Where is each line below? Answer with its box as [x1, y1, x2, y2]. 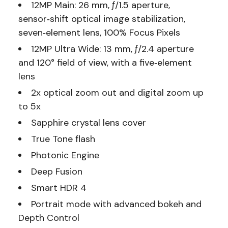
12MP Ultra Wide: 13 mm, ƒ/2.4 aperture [31, 42, 194, 55]
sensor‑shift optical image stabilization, [18, 12, 185, 25]
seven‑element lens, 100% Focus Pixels [18, 26, 180, 39]
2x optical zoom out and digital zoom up [31, 86, 204, 99]
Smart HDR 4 [31, 181, 87, 194]
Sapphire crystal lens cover [31, 116, 146, 129]
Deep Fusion [31, 165, 82, 178]
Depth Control [18, 211, 79, 224]
